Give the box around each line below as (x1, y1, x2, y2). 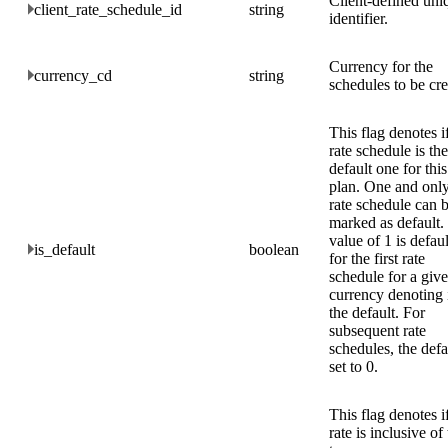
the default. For (329, 303, 425, 321)
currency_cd (34, 66, 112, 84)
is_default (34, 240, 95, 258)
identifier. (329, 9, 388, 27)
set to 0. (329, 357, 378, 375)
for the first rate (329, 249, 425, 267)
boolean (249, 240, 299, 258)
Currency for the (329, 57, 433, 75)
